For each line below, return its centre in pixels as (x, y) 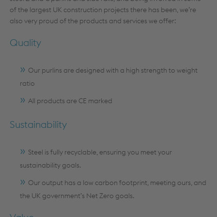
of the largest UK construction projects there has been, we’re (103, 10)
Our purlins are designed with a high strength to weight (113, 70)
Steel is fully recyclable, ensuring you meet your (100, 152)
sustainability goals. (50, 165)
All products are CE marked (70, 101)
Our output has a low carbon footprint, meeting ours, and (117, 183)
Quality (25, 42)
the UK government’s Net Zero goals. (77, 196)
